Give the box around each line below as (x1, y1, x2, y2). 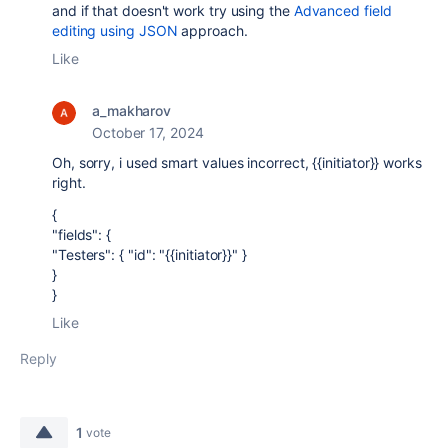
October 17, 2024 (92, 123, 204, 141)
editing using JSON (52, 21, 178, 39)
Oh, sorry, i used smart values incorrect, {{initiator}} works (52, 153, 422, 171)
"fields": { (52, 225, 112, 243)
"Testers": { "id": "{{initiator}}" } (52, 245, 247, 263)
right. (52, 173, 86, 191)
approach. (177, 21, 248, 39)
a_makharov (92, 101, 172, 119)
